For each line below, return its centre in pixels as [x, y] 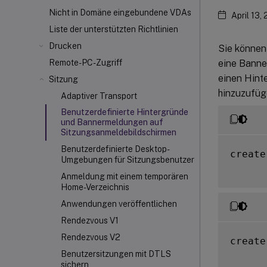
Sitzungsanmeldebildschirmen [119, 132]
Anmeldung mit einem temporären [125, 176]
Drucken [65, 46]
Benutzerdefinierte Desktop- [115, 149]
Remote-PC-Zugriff [86, 63]
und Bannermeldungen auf [112, 122]
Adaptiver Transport [99, 96]
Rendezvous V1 [90, 221]
